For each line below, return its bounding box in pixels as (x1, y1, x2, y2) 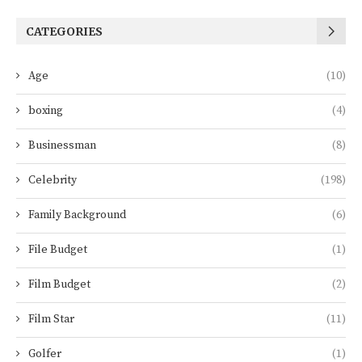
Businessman (28, 138, 96, 153)
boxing (28, 103, 63, 118)
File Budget (28, 242, 87, 257)
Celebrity (28, 173, 77, 187)
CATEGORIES (26, 24, 103, 39)
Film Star (28, 312, 74, 326)
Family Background (28, 208, 126, 222)
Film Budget (28, 277, 90, 292)
